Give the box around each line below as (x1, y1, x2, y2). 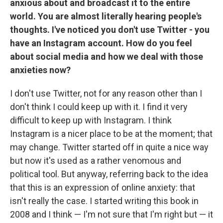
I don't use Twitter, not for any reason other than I (10, 88, 202, 99)
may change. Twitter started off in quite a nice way (10, 141, 209, 152)
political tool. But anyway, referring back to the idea (10, 168, 208, 179)
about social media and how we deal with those (10, 51, 203, 62)
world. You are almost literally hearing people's (10, 10, 202, 21)
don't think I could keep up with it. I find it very (10, 101, 188, 112)
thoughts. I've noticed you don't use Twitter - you (10, 24, 210, 35)
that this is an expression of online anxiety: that (10, 182, 195, 193)
